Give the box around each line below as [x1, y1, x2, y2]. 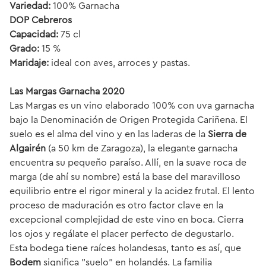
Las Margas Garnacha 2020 [9, 86, 125, 96]
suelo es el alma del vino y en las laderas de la [9, 129, 208, 139]
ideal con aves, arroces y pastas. [51, 58, 190, 68]
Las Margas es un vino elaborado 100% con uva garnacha [9, 100, 254, 110]
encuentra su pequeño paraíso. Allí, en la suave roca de [9, 157, 246, 167]
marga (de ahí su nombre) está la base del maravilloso [9, 172, 240, 182]
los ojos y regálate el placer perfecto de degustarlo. [9, 229, 234, 239]
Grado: [9, 43, 42, 53]
